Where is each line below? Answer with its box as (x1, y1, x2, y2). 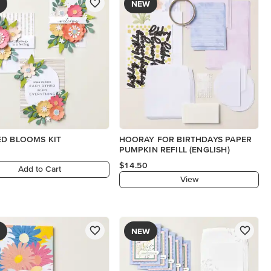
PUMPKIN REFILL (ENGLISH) (119, 144, 230, 154)
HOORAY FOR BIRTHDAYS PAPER (119, 134, 252, 144)
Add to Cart (18, 164, 61, 174)
